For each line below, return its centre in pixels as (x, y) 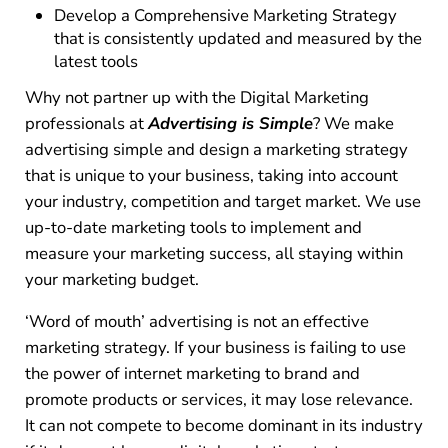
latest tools (96, 62)
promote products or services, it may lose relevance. (218, 400)
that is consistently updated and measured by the (238, 39)
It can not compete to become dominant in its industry (223, 426)
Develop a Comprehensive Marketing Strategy (226, 16)
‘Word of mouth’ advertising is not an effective (196, 322)
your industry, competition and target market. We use (222, 202)
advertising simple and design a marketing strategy (216, 150)
